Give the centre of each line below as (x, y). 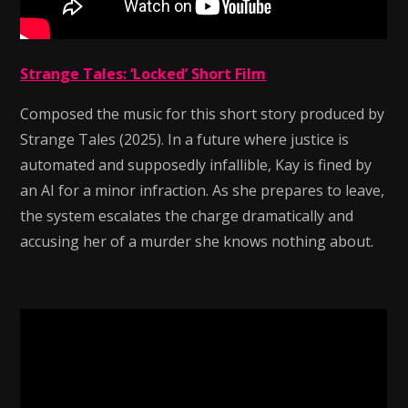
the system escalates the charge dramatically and (187, 216)
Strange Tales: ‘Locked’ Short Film (143, 74)
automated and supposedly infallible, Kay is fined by (196, 165)
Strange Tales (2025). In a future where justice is (185, 139)
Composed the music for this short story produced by (203, 114)
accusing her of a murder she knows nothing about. (197, 241)
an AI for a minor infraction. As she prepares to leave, (203, 190)
